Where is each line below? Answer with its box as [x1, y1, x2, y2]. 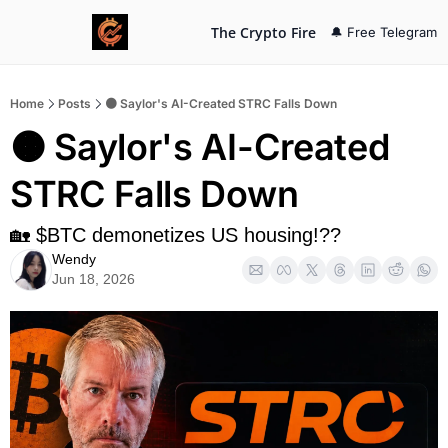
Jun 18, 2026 [52, 271, 135, 287]
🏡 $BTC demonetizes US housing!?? [10, 224, 341, 246]
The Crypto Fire [211, 22, 316, 42]
